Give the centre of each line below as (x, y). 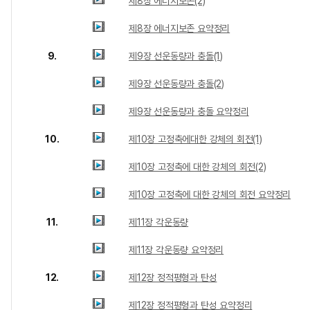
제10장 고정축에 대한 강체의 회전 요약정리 (210, 194)
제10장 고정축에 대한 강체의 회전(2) (198, 167)
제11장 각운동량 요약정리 (176, 250)
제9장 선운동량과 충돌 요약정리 (189, 111)
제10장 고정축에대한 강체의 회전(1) (195, 139)
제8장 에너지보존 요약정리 (180, 28)
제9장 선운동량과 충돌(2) (176, 84)
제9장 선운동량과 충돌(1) (176, 56)
